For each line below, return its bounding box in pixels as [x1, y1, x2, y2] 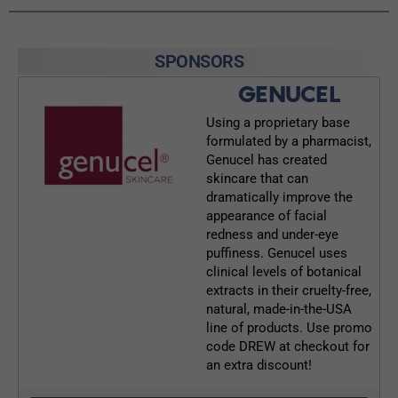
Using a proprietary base [206, 114, 350, 131]
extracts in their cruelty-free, [206, 282, 371, 298]
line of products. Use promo [206, 319, 372, 336]
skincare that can [206, 170, 308, 187]
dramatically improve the [206, 188, 353, 205]
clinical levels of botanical [206, 263, 362, 280]
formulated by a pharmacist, [206, 132, 371, 149]
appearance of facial [206, 207, 327, 224]
